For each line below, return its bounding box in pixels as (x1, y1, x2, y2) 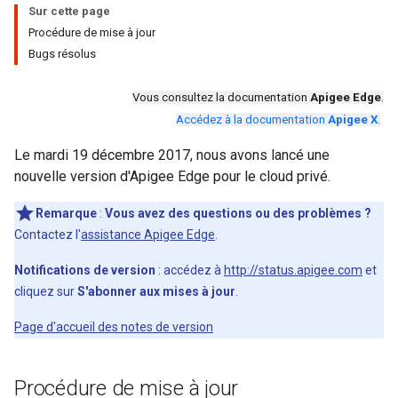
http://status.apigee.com (224, 263, 362, 277)
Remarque (36, 206, 97, 220)
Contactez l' (14, 227, 81, 242)
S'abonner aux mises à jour (77, 284, 235, 298)
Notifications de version (14, 263, 155, 277)
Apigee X (328, 113, 378, 126)
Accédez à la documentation (176, 113, 328, 126)
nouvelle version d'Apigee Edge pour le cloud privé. (14, 168, 330, 185)
